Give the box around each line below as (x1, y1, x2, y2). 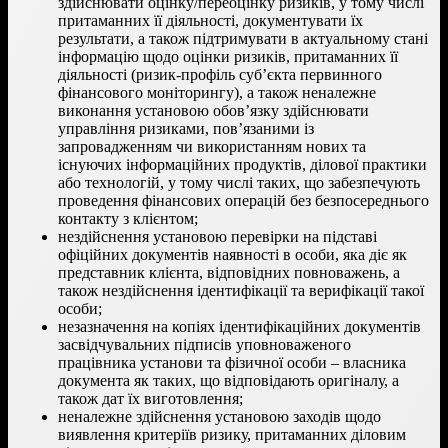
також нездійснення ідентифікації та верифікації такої (58, 281, 424, 299)
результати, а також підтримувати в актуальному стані (58, 29, 428, 47)
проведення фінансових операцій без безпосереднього (58, 191, 429, 209)
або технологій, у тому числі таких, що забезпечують (58, 173, 420, 191)
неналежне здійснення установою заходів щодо (58, 407, 381, 425)
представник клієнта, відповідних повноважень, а (58, 263, 400, 281)
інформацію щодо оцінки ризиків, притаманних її (58, 47, 398, 65)
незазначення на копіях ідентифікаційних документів (58, 317, 421, 335)
